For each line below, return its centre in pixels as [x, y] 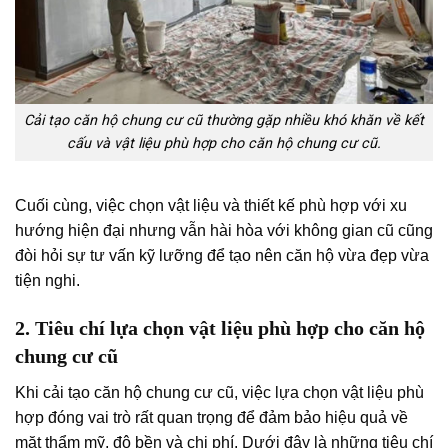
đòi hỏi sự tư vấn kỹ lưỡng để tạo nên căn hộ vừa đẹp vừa [222, 255]
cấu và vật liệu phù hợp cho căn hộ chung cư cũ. [224, 144]
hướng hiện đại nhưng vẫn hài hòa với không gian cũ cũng [224, 230]
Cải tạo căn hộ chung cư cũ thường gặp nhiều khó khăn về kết [224, 121]
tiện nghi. [47, 280]
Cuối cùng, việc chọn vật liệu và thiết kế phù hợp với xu [211, 205]
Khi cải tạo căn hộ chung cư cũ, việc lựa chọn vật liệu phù [219, 392]
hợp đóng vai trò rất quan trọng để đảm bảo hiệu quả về [211, 417]
